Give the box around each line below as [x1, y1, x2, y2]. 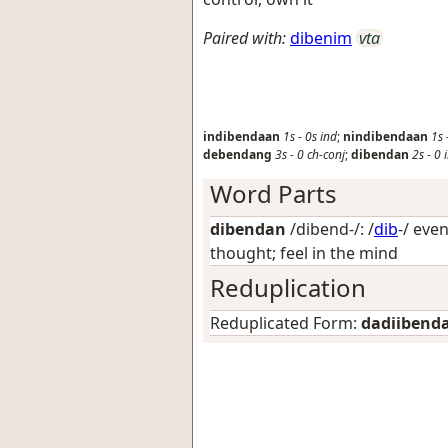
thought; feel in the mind [210, 241, 398, 264]
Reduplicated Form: [210, 311, 361, 334]
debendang [203, 145, 272, 163]
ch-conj [307, 145, 345, 163]
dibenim [290, 26, 352, 49]
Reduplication [210, 270, 366, 304]
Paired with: [203, 26, 286, 49]
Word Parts [210, 176, 337, 210]
